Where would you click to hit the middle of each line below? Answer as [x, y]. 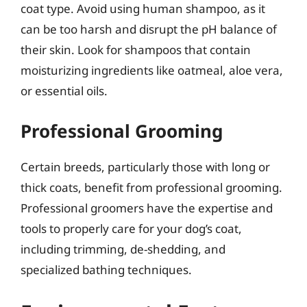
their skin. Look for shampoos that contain [136, 49]
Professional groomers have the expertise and [147, 208]
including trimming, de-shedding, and [123, 249]
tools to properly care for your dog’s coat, [131, 229]
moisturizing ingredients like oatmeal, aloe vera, [152, 70]
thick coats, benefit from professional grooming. [151, 187]
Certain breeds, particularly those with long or [145, 167]
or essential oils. [64, 90]
